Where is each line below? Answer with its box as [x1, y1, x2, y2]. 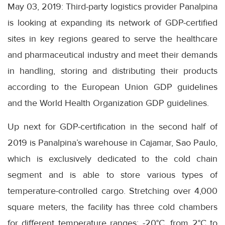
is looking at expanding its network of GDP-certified [8, 17, 217, 29]
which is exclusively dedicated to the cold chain [8, 153, 217, 165]
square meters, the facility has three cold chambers [8, 201, 217, 213]
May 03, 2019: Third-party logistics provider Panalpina [8, 1, 217, 13]
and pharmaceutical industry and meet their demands [8, 49, 217, 61]
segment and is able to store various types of [8, 169, 217, 181]
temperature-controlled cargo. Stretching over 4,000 [8, 185, 217, 197]
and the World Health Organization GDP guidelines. [8, 97, 209, 109]
